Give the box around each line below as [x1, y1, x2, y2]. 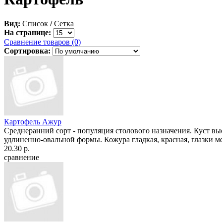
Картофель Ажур [4, 117, 61, 126]
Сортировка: [4, 46, 51, 55]
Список [20, 19, 50, 28]
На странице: [4, 28, 51, 37]
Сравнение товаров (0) [4, 37, 81, 46]
